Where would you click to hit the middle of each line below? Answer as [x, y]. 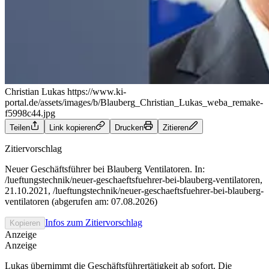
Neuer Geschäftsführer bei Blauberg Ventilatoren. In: [105, 169]
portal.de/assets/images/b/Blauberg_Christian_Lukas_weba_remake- [134, 102]
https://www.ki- [97, 91]
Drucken [129, 127]
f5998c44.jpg [30, 113]
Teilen [20, 127]
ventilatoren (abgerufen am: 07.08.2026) [81, 201]
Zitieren [176, 127]
